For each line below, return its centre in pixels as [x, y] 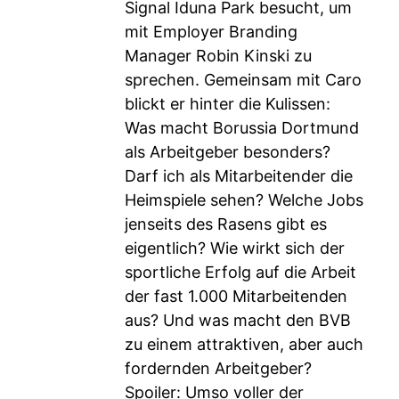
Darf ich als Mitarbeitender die [239, 176]
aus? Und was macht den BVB [238, 320]
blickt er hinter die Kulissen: [228, 104]
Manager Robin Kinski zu [218, 56]
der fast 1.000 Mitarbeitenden [236, 296]
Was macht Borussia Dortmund [242, 128]
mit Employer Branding [211, 32]
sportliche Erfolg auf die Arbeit [240, 272]
